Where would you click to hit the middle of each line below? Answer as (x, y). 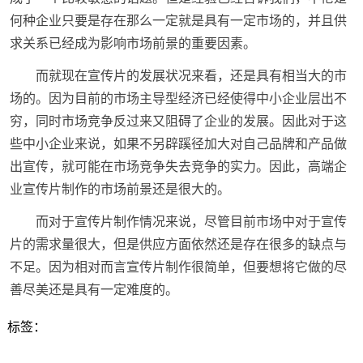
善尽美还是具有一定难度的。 (94, 289)
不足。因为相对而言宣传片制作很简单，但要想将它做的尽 (178, 267)
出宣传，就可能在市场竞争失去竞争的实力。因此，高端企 (178, 166)
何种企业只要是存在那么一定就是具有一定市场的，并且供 (178, 20)
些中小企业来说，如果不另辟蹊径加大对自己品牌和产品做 (178, 143)
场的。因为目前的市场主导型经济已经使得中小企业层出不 (178, 98)
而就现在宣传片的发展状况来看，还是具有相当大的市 (191, 75)
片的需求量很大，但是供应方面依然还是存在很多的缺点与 (178, 244)
